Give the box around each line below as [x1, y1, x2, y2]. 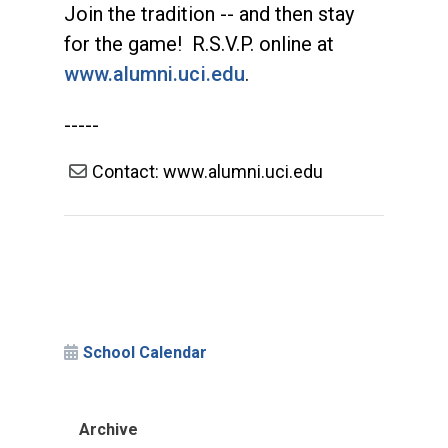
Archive [79, 420, 138, 440]
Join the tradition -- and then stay [64, 2, 354, 27]
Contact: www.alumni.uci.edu [92, 161, 323, 183]
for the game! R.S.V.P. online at [64, 32, 334, 57]
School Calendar [83, 343, 208, 363]
